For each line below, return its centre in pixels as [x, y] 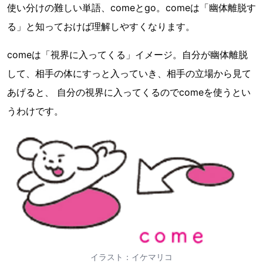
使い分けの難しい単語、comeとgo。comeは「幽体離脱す [131, 8]
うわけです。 [35, 111]
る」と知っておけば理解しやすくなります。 [101, 27]
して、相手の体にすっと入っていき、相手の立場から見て [129, 74]
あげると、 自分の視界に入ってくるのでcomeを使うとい [129, 92]
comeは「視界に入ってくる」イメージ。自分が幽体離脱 [127, 55]
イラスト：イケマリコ [131, 257]
